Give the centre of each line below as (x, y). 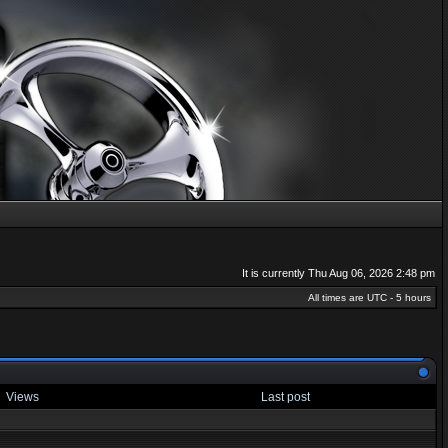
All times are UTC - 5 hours (369, 297)
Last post (285, 397)
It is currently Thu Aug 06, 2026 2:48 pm (338, 273)
